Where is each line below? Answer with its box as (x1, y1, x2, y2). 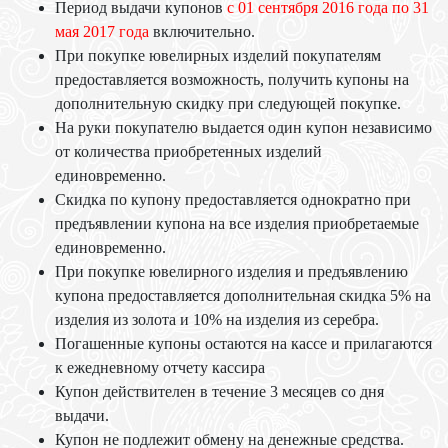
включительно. (149, 23, 255, 40)
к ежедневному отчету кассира (55, 359, 265, 376)
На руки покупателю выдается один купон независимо (55, 119, 432, 136)
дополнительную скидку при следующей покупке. (55, 95, 401, 112)
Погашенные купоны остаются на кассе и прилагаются (55, 335, 432, 352)
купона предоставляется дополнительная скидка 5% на (55, 287, 431, 304)
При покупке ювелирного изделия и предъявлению (55, 263, 408, 280)
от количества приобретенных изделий (55, 143, 322, 160)
